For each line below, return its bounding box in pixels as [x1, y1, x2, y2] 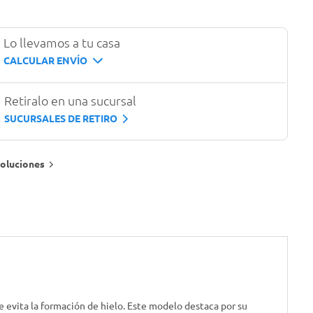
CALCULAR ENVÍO [3, 55, 88, 67]
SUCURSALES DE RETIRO [3, 113, 117, 125]
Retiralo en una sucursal [3, 94, 136, 109]
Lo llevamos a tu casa [3, 36, 121, 51]
